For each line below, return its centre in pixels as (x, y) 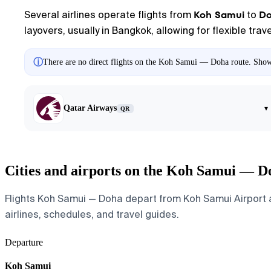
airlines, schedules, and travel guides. (92, 214)
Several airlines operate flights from (109, 15)
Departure (24, 242)
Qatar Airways (90, 108)
